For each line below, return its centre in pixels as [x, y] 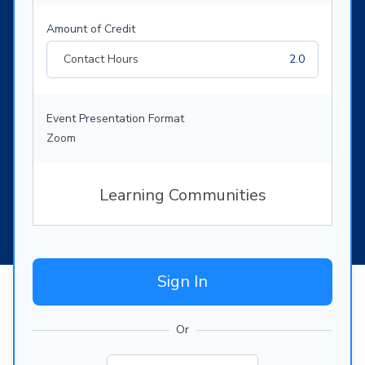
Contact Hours [101, 59]
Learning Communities [182, 196]
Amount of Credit [91, 29]
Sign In [182, 282]
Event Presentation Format [115, 119]
